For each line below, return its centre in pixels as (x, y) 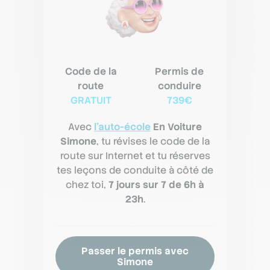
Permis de (179, 71)
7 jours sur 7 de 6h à (156, 184)
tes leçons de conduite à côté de (135, 170)
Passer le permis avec (135, 251)
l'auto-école (122, 127)
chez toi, (87, 184)
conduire (179, 86)
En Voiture (177, 127)
